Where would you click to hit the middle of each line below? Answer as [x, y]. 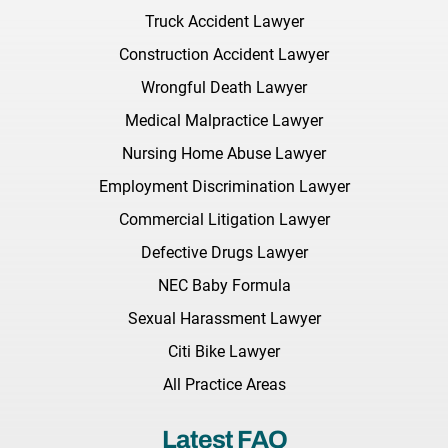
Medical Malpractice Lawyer [224, 121]
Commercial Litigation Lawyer [224, 220]
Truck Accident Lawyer [224, 22]
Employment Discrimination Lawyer [224, 187]
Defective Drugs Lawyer [224, 253]
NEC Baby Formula [224, 286]
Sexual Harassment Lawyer [224, 319]
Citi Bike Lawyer [224, 352]
